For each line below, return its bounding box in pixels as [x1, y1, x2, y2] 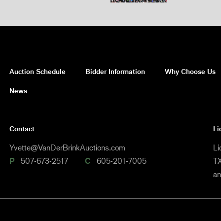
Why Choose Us [165, 67, 216, 75]
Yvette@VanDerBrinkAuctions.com [9, 143, 125, 152]
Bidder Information [85, 67, 145, 75]
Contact [9, 124, 35, 133]
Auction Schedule [9, 67, 66, 75]
